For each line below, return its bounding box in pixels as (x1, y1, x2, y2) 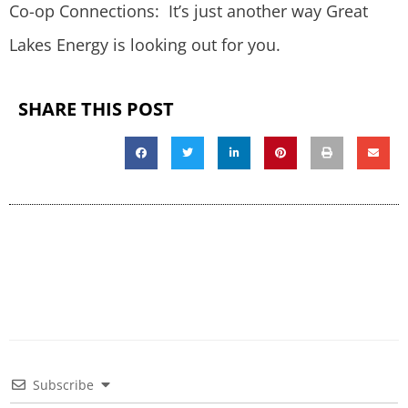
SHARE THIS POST (18, 96, 174, 121)
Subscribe (33, 375, 94, 393)
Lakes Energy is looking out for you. (9, 34, 280, 56)
